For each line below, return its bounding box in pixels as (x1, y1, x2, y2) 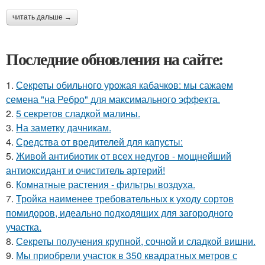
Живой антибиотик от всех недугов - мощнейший (16, 149, 231, 163)
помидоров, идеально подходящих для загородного (6, 206, 233, 219)
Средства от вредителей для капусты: (16, 135, 183, 148)
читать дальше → (12, 13, 72, 21)
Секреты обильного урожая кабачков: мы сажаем (16, 78, 233, 92)
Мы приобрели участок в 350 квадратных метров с (16, 248, 237, 262)
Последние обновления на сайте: (6, 47, 224, 71)
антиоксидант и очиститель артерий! (6, 163, 165, 177)
